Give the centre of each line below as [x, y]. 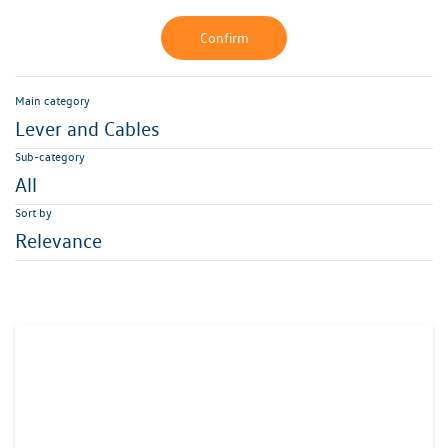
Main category [52, 100]
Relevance [58, 241]
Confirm [224, 38]
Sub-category [50, 156]
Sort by [33, 212]
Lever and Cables [87, 129]
